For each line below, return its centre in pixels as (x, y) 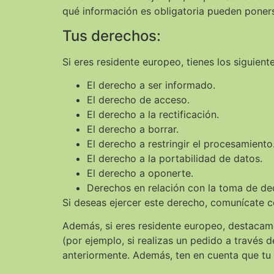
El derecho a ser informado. (151, 85)
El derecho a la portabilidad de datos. (175, 158)
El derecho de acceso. (138, 99)
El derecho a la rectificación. (153, 114)
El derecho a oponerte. (140, 173)
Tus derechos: (112, 35)
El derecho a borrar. (133, 129)
